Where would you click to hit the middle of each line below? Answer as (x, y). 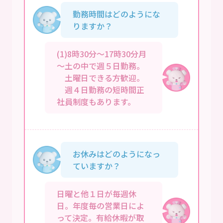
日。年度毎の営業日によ (101, 205)
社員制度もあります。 (96, 101)
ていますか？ (97, 166)
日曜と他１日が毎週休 (97, 193)
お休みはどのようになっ (116, 154)
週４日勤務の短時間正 (101, 89)
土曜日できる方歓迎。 (101, 77)
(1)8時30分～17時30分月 (102, 54)
